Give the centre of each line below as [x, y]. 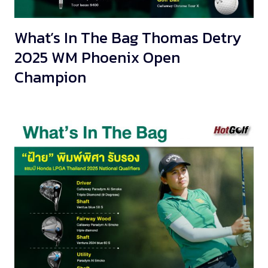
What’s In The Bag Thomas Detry [128, 37]
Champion [50, 77]
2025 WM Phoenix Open [97, 57]
